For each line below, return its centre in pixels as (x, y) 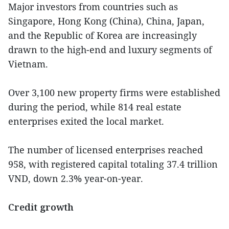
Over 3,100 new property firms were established (114, 92)
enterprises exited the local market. (86, 121)
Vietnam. (28, 64)
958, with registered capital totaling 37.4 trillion (113, 164)
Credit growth (41, 207)
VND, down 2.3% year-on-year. (76, 178)
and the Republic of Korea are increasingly (102, 35)
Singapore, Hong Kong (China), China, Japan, (106, 21)
